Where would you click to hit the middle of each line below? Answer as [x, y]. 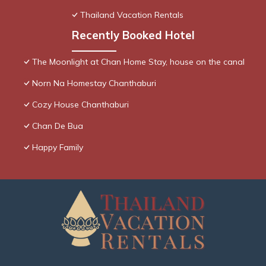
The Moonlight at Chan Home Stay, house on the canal [138, 62]
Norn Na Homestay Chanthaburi [94, 83]
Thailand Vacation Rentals [132, 15]
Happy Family [58, 148]
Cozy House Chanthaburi [80, 105]
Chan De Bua [58, 126]
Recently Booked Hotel [133, 35]
